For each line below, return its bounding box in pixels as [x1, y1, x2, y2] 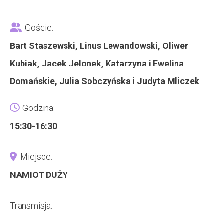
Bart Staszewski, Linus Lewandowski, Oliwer [10, 41, 188, 51]
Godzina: [22, 103, 55, 113]
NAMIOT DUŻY [10, 170, 68, 180]
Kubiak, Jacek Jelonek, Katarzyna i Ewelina [10, 58, 184, 68]
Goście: [25, 22, 53, 33]
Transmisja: [10, 200, 52, 211]
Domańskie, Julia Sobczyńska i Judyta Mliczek [10, 76, 199, 86]
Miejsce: [20, 152, 52, 162]
